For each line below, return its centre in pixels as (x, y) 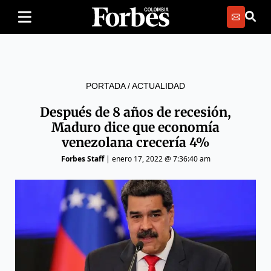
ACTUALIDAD (158, 86)
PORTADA (106, 86)
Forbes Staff (82, 159)
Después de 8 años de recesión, (135, 112)
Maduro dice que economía (135, 127)
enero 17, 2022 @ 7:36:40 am (161, 159)
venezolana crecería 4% (135, 142)
